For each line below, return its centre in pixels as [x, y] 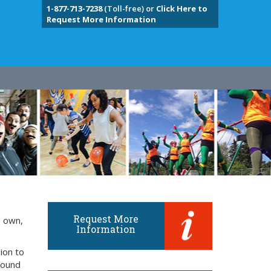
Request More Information [101, 19]
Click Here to [181, 8]
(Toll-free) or [129, 8]
